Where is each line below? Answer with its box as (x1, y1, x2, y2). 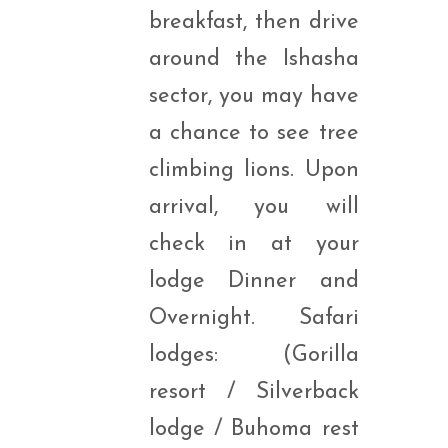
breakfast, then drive (148, 11, 359, 34)
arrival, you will (148, 196, 359, 219)
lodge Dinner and (148, 270, 359, 293)
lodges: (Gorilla (148, 344, 359, 367)
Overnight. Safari (148, 307, 359, 330)
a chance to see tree (148, 122, 359, 145)
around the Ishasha (148, 48, 359, 71)
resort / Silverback (148, 381, 359, 404)
